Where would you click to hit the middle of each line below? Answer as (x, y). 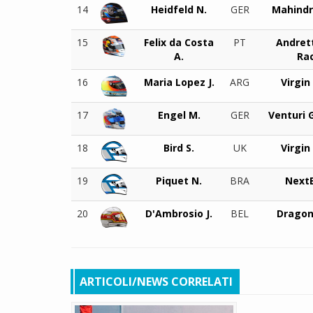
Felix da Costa (179, 42)
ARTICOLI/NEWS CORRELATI (156, 281)
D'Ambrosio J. (179, 213)
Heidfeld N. (179, 9)
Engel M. (179, 115)
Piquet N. (179, 180)
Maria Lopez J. (179, 82)
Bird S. (179, 147)
